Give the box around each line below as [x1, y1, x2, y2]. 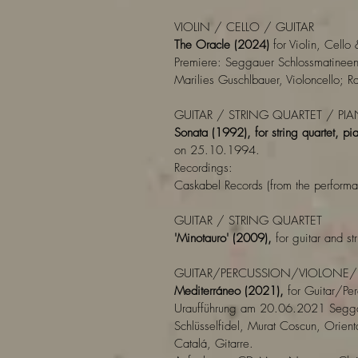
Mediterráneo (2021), [174, 283, 284, 299]
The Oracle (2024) [174, 37, 269, 53]
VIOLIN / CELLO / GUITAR [174, 19, 314, 35]
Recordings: [174, 160, 233, 176]
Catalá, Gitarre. [174, 336, 253, 352]
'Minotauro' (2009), [174, 230, 272, 246]
